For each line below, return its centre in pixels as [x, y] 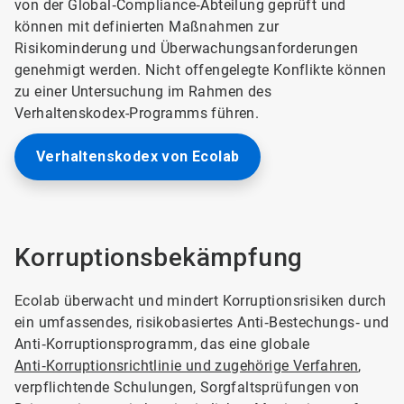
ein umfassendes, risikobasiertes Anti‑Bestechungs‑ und [202, 322]
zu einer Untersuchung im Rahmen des [143, 92]
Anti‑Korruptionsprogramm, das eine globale [162, 344]
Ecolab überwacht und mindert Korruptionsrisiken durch [201, 301]
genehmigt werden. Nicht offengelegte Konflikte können [201, 70]
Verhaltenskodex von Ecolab [138, 156]
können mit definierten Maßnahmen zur [147, 27]
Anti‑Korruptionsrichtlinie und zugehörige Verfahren [187, 366]
